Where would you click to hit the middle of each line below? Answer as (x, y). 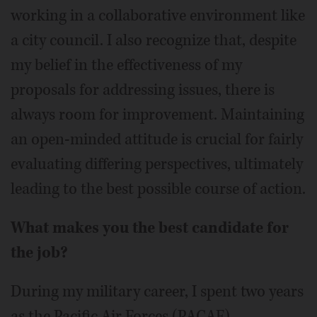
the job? (39, 253)
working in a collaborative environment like (158, 16)
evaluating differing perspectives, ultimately (157, 165)
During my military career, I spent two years (157, 292)
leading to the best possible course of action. (158, 189)
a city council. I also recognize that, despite (154, 41)
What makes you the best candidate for (150, 228)
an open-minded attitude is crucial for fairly (157, 140)
